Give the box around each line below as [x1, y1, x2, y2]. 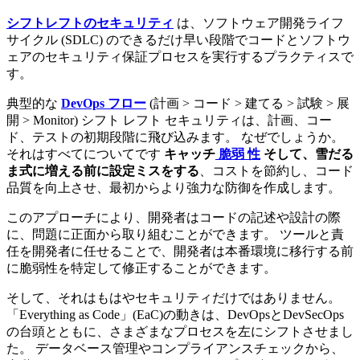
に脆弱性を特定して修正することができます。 [6, 260, 276, 275]
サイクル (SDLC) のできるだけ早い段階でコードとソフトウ [6, 32, 350, 47]
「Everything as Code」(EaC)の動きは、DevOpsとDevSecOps [6, 307, 344, 321]
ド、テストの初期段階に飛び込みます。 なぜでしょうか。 [6, 129, 344, 144]
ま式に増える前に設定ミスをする [6, 163, 199, 178]
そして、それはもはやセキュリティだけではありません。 [6, 290, 341, 305]
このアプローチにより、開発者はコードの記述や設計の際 [6, 210, 341, 224]
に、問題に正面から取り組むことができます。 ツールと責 [6, 227, 344, 241]
